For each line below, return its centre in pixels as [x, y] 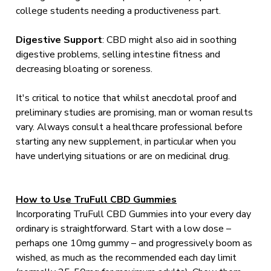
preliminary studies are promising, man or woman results [135, 113]
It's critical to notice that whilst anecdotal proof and [126, 98]
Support [83, 40]
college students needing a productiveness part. [119, 11]
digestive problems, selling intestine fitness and [118, 54]
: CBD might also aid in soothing [170, 40]
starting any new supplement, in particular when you [126, 142]
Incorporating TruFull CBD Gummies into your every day [134, 214]
